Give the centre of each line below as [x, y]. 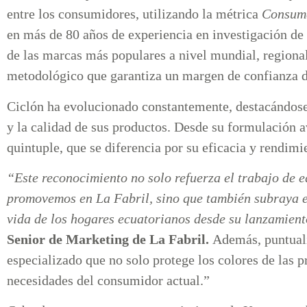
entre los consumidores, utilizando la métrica [134, 14]
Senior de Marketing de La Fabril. [110, 240]
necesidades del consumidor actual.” [108, 281]
